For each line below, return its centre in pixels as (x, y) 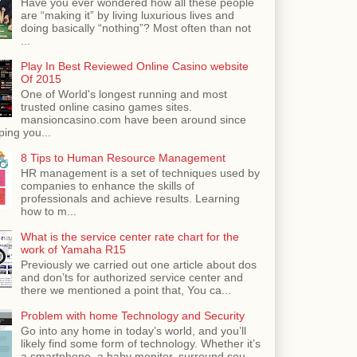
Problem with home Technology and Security (132, 315)
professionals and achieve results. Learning (130, 198)
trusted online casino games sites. (106, 107)
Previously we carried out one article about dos (138, 264)
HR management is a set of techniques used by (140, 173)
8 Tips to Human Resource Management (123, 158)
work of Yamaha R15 (73, 249)
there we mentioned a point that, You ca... (126, 290)
